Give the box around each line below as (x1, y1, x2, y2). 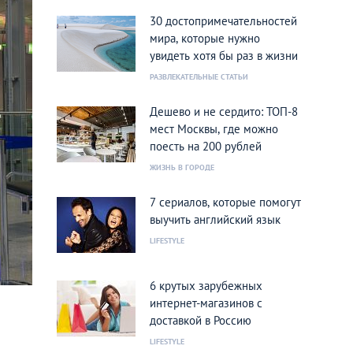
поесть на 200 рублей (150, 139, 262, 154)
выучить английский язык (150, 212, 281, 227)
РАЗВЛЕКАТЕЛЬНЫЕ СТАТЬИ (150, 72, 248, 82)
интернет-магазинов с (150, 295, 262, 310)
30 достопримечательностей (150, 13, 297, 28)
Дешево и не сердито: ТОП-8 (150, 104, 298, 119)
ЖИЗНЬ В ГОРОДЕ (150, 162, 214, 173)
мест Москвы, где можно (150, 121, 278, 136)
